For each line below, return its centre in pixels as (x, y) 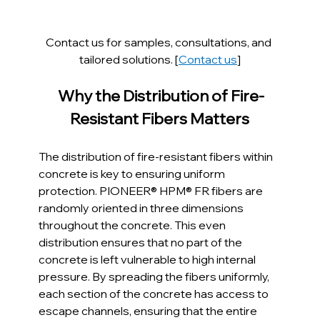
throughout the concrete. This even (134, 225)
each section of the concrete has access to (155, 293)
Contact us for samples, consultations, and (160, 42)
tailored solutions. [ (129, 59)
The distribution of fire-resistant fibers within (157, 156)
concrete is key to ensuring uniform (133, 173)
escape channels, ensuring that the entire (149, 310)
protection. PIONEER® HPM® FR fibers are (152, 190)
